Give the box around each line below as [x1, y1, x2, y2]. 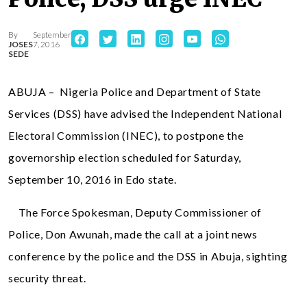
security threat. [8, 271, 86, 284]
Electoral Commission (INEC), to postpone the [8, 128, 244, 142]
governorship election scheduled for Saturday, [8, 150, 241, 164]
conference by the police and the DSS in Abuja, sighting [8, 249, 288, 262]
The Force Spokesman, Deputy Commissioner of [8, 205, 262, 219]
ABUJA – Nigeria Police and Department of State [8, 84, 262, 98]
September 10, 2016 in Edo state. [8, 172, 177, 186]
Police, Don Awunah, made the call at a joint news [8, 227, 258, 241]
